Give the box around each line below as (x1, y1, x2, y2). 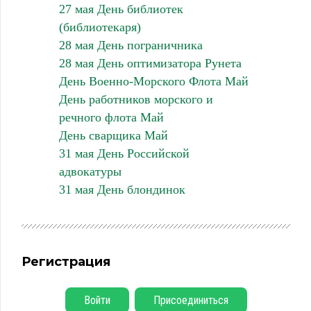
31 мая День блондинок (58, 183, 185, 196)
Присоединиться (153, 294, 228, 307)
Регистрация (22, 254, 110, 269)
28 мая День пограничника (58, 38, 203, 52)
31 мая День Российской (58, 146, 190, 160)
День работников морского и (58, 92, 213, 106)
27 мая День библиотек (58, 2, 183, 16)
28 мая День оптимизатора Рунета (58, 56, 242, 70)
